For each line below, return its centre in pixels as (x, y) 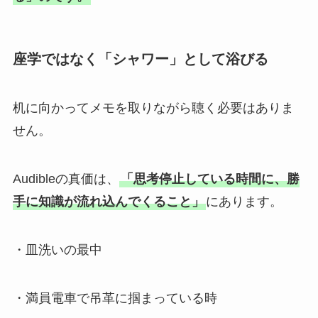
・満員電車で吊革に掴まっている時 (115, 298)
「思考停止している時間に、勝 (210, 179)
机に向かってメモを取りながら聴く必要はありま (153, 108)
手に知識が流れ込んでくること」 (108, 202)
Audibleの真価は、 (66, 179)
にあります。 (244, 202)
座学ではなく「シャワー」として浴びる (140, 59)
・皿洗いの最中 (57, 250)
